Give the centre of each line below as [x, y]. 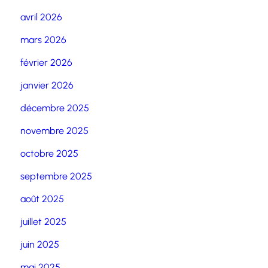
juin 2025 [40, 245]
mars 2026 [44, 40]
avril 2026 [42, 17]
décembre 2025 [55, 108]
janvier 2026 [47, 86]
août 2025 [42, 199]
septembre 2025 [57, 176]
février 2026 [47, 63]
